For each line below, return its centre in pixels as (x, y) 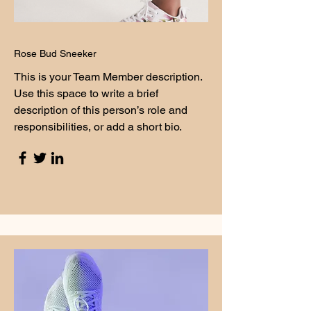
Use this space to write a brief (86, 93)
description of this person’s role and (101, 110)
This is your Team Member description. (108, 77)
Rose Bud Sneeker (57, 53)
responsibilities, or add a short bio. (98, 127)
